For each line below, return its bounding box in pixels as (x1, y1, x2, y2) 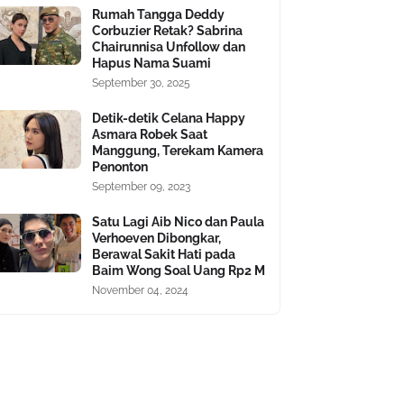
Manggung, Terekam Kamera (92, 143, 263, 158)
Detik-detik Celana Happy (92, 111, 245, 125)
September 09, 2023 (92, 180, 190, 193)
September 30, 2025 (92, 77, 190, 89)
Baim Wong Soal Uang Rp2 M (92, 263, 265, 278)
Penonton (92, 160, 148, 174)
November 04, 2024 (92, 284, 188, 297)
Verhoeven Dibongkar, (92, 231, 221, 245)
